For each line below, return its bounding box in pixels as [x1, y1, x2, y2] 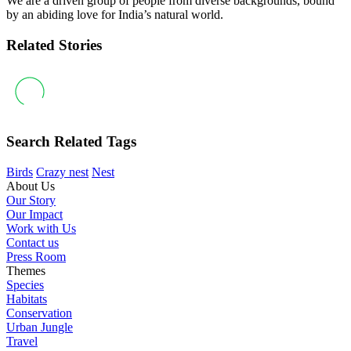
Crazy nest [36, 165, 89, 179]
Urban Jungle [6, 320, 73, 334]
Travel [6, 334, 38, 348]
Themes [6, 263, 45, 277]
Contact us [6, 235, 59, 249]
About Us [6, 179, 55, 193]
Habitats [6, 291, 47, 306]
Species [6, 277, 44, 291]
